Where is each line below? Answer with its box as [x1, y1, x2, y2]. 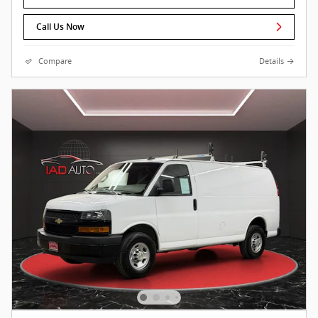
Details [259, 56, 284, 67]
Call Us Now [36, 21, 85, 32]
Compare [38, 56, 72, 67]
